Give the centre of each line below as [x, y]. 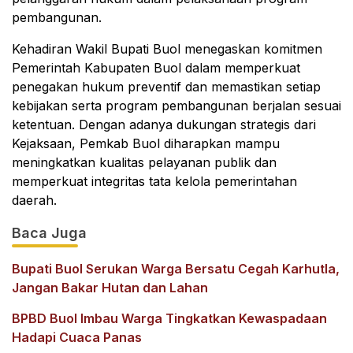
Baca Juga [49, 232]
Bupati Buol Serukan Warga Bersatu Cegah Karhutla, [176, 268]
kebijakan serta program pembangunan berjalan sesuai [176, 105]
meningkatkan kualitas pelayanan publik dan [144, 162]
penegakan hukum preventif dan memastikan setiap [166, 86]
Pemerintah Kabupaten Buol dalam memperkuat [156, 67]
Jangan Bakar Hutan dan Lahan [110, 287]
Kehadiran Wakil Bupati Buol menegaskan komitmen [167, 48]
